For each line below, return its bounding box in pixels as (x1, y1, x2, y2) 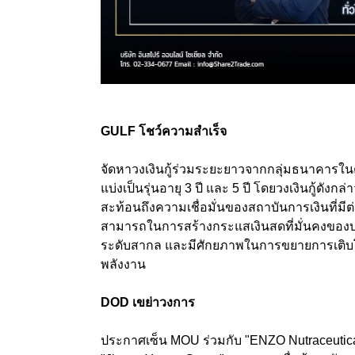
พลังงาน (101, 258, 146, 272)
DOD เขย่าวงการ (101, 296, 195, 310)
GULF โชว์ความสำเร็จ (101, 124, 227, 139)
